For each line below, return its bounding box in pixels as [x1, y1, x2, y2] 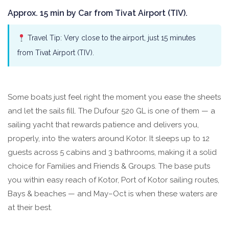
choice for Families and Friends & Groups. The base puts [8, 162, 210, 171]
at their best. [8, 203, 52, 213]
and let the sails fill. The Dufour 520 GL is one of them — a [8, 106, 215, 116]
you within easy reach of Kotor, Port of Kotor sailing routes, [8, 175, 219, 185]
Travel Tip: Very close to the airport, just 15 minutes [25, 34, 196, 42]
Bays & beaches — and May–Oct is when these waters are [8, 189, 217, 199]
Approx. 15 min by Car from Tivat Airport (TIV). [8, 8, 188, 18]
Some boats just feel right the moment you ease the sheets [8, 93, 221, 102]
